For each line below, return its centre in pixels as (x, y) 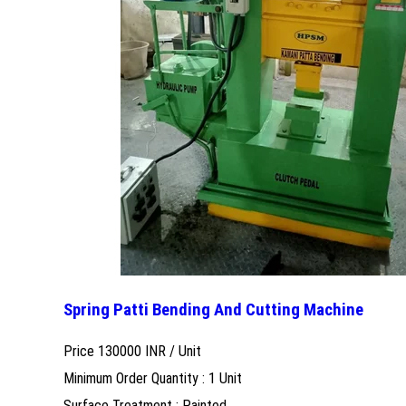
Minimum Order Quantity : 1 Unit (153, 378)
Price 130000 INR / (121, 351)
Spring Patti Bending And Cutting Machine (213, 310)
